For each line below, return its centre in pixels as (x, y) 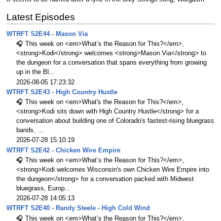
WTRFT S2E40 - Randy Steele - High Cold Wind (78, 208)
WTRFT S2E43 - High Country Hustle (62, 92)
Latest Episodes (40, 17)
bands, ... (30, 130)
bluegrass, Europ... (43, 188)
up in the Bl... (36, 72)
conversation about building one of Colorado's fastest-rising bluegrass (115, 121)
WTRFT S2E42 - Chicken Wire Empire (63, 150)
